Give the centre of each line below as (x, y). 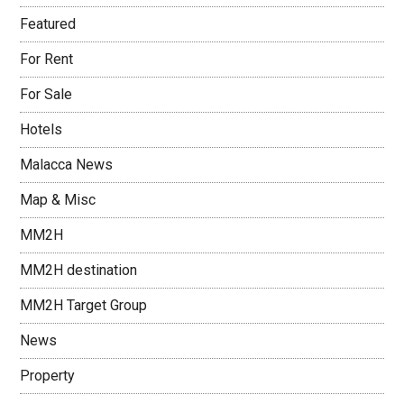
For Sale (46, 94)
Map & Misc (58, 200)
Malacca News (67, 165)
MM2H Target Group (84, 305)
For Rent (47, 59)
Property (48, 376)
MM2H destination (79, 270)
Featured (48, 24)
